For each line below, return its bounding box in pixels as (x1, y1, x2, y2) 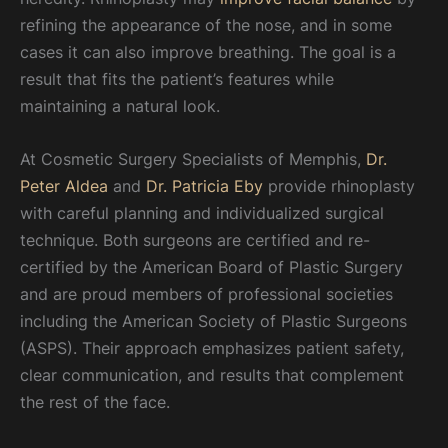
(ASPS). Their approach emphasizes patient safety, (20, 338, 404, 359)
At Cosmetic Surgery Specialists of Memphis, (20, 149, 366, 170)
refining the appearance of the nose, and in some (20, 15, 392, 36)
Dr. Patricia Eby (146, 176, 263, 197)
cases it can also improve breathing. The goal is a (20, 42, 396, 63)
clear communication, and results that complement (20, 365, 404, 386)
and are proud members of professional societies (20, 284, 393, 305)
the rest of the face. (20, 392, 170, 413)
